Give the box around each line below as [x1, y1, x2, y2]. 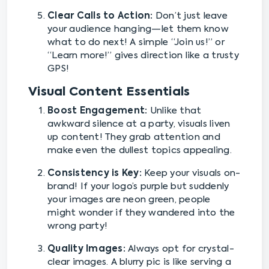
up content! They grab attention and [47, 133, 220, 142]
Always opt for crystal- [125, 244, 234, 254]
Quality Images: [47, 244, 125, 254]
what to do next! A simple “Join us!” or [47, 38, 225, 47]
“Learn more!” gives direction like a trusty [47, 51, 239, 61]
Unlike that [147, 106, 202, 116]
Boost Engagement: [47, 106, 148, 116]
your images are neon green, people [47, 195, 211, 205]
